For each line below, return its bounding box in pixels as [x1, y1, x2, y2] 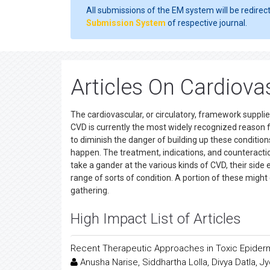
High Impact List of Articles [71, 210, 241, 227]
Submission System [86, 18, 166, 28]
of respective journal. [166, 18, 247, 28]
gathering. [71, 186, 109, 195]
